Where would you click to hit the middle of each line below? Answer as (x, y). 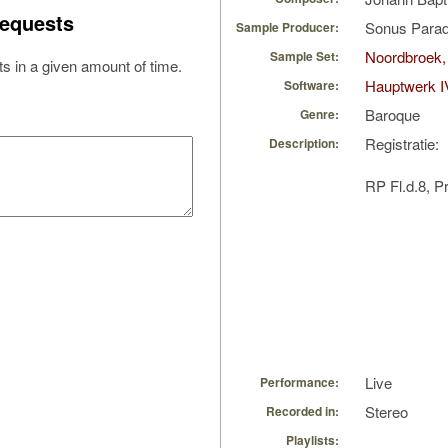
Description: (304, 143)
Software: (311, 85)
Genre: (319, 114)
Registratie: (402, 144)
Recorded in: (302, 411)
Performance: (299, 382)
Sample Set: (304, 56)
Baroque (392, 115)
